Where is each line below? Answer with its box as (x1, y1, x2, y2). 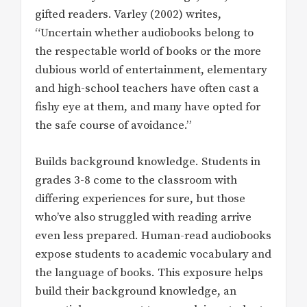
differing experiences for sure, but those (35, 191, 245, 206)
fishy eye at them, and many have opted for (35, 99, 260, 115)
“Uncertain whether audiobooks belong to (35, 25, 254, 41)
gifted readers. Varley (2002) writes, (35, 7, 221, 23)
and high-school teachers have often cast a (35, 81, 259, 97)
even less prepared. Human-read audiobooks (35, 228, 271, 243)
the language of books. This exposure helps (35, 265, 263, 280)
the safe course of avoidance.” (35, 118, 192, 134)
